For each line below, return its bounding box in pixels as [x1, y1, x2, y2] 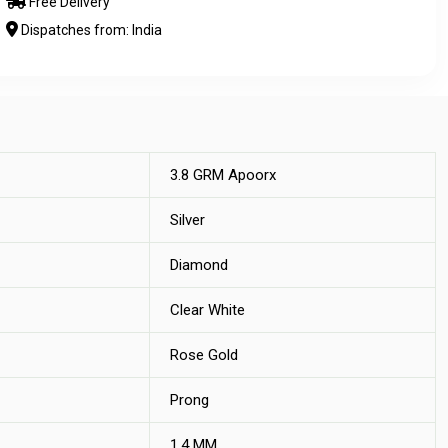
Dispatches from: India [18, 22, 162, 38]
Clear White [170, 301, 245, 319]
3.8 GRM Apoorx [170, 166, 276, 184]
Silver [170, 211, 205, 229]
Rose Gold [170, 346, 238, 364]
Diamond [170, 256, 228, 274]
